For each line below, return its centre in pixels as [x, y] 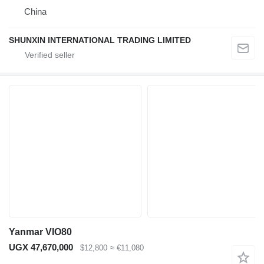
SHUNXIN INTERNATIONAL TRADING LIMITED [100, 40]
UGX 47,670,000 [41, 247]
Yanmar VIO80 [40, 232]
